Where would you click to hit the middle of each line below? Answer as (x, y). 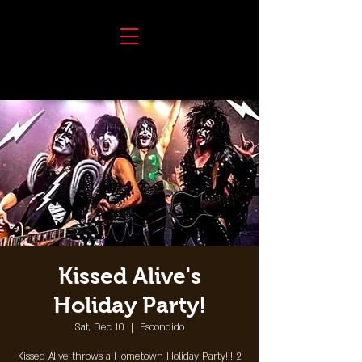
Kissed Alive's (129, 276)
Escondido (162, 327)
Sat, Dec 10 (99, 327)
